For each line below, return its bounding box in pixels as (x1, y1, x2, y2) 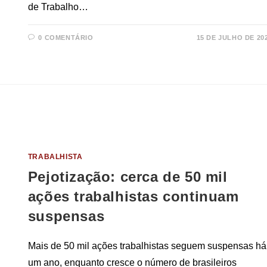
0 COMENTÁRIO (38, 34, 94, 42)
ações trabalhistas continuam (27, 188, 239, 205)
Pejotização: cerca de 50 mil (27, 169, 228, 185)
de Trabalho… (27, 2, 88, 13)
